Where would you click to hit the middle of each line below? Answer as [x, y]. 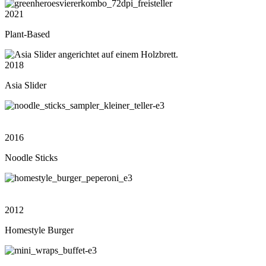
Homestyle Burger [39, 230]
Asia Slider [26, 85]
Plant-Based [27, 34]
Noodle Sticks [31, 158]
